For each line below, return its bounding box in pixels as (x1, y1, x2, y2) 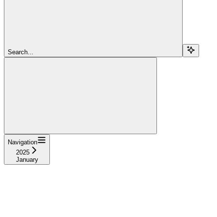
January (15, 155, 38, 163)
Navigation (8, 138, 37, 146)
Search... (8, 48, 33, 56)
